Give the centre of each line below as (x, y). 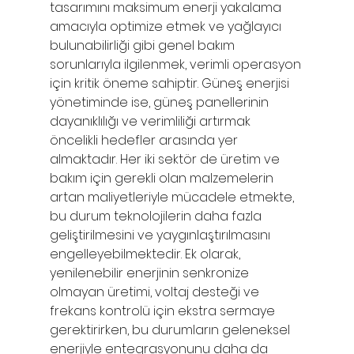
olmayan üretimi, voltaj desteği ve (156, 292)
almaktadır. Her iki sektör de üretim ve (166, 159)
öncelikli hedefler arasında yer (145, 140)
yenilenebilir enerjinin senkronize (151, 273)
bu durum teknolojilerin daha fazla (157, 216)
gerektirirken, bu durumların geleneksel (171, 330)
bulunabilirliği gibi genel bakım (143, 45)
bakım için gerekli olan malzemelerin (163, 178)
